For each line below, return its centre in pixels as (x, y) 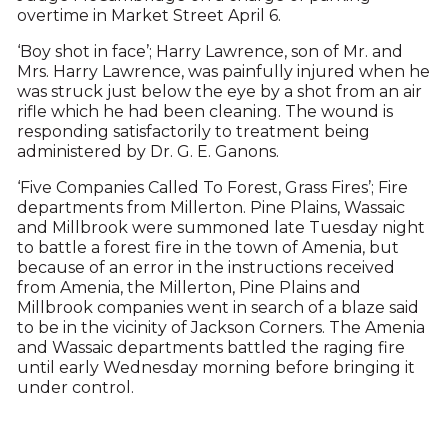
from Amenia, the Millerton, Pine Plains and (188, 287)
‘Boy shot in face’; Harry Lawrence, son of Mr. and (209, 51)
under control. (75, 387)
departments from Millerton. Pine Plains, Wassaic (210, 207)
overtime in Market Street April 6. (148, 15)
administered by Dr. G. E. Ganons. (147, 151)
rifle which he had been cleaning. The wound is (204, 111)
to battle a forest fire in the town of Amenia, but (207, 247)
